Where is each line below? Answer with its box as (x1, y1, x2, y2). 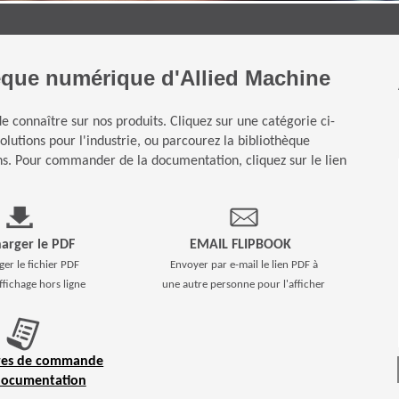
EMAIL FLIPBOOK (190, 237, 292, 252)
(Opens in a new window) (85, 372, 232, 387)
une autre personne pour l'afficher (162, 278, 326, 290)
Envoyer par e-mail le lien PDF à (169, 258, 318, 271)
